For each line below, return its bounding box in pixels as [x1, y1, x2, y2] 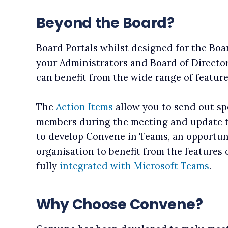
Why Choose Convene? [36, 194, 203, 215]
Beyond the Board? [36, 13, 175, 33]
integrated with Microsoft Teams [59, 160, 209, 173]
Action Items [55, 101, 113, 113]
